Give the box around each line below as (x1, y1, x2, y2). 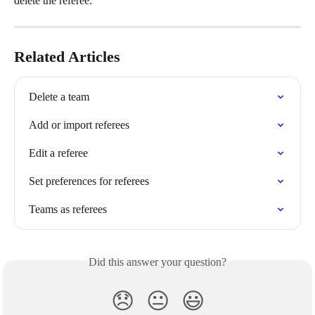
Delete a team (29, 91, 89, 103)
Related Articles (14, 48, 120, 65)
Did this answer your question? (89, 256, 226, 268)
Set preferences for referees (29, 175, 149, 187)
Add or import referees (29, 119, 129, 131)
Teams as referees (29, 203, 107, 215)
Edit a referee (29, 147, 88, 159)
